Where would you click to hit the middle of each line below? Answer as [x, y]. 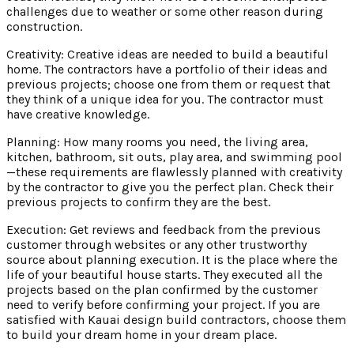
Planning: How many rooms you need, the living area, [157, 141]
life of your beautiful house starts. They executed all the [164, 274]
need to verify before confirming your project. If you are [163, 304]
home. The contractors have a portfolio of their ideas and [167, 69]
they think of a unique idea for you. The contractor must [165, 99]
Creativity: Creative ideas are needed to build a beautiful [168, 54]
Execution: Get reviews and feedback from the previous [164, 229]
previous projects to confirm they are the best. [138, 201]
